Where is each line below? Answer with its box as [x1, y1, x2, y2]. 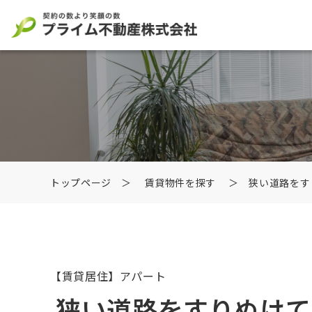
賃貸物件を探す [141, 175, 219, 189]
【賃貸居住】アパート [50, 267, 166, 284]
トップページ [50, 175, 111, 189]
